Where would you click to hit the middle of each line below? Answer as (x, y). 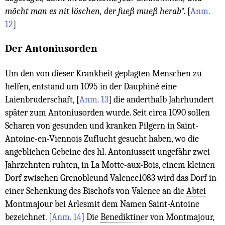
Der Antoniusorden (51, 48)
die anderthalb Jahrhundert (163, 100)
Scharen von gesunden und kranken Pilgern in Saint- (102, 126)
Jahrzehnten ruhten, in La (53, 165)
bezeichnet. (27, 217)
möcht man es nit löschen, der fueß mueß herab (93, 11)
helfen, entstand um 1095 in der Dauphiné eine (91, 87)
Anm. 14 (67, 217)
